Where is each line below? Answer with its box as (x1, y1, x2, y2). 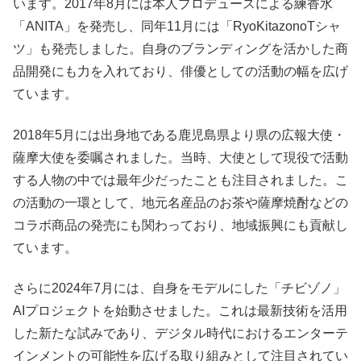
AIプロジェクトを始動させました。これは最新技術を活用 (13, 304, 347, 318)
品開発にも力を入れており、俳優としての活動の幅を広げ (13, 64, 348, 79)
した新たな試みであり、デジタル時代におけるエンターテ (13, 326, 348, 341)
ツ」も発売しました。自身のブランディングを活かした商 (13, 42, 348, 56)
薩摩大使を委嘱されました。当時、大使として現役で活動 (13, 150, 348, 164)
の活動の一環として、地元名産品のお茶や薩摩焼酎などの (13, 195, 348, 210)
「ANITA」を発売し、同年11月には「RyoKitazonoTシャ (13, 19, 341, 34)
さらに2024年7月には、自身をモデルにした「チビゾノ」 (13, 281, 346, 296)
